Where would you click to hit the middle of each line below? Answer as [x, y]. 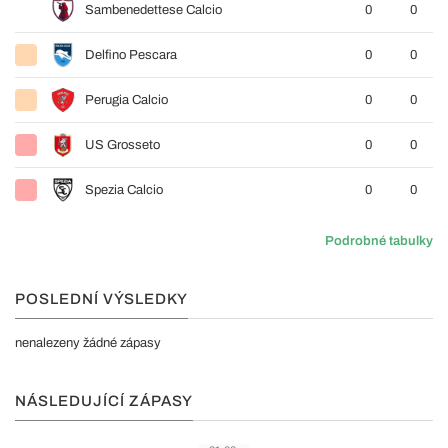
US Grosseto [122, 145]
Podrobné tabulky [379, 241]
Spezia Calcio [124, 190]
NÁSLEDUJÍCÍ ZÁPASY [104, 401]
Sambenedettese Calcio [153, 10]
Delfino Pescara [131, 55]
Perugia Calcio [126, 100]
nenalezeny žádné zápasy [88, 343]
